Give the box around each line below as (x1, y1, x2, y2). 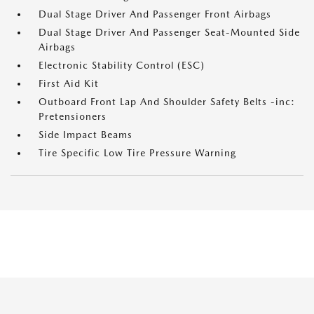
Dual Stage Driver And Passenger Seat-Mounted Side (39, 27, 300, 39)
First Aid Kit (39, 78, 99, 90)
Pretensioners (39, 111, 107, 123)
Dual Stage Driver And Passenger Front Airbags (39, 8, 271, 20)
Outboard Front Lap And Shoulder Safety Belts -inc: (39, 96, 295, 108)
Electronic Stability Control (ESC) (39, 60, 205, 71)
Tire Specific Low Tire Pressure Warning (39, 147, 236, 159)
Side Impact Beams (39, 129, 132, 141)
